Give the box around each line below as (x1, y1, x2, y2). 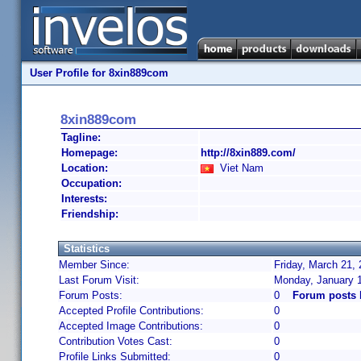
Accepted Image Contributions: (59, 320, 203, 332)
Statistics (64, 243, 110, 255)
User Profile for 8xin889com (30, 67, 168, 79)
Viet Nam (214, 162, 263, 174)
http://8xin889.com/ (201, 147, 296, 159)
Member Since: (59, 259, 130, 271)
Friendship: (61, 208, 118, 220)
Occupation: (61, 177, 122, 189)
